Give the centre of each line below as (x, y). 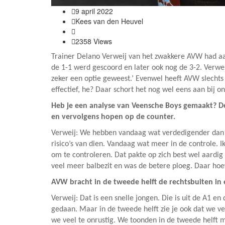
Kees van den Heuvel (109, 21)
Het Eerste (92, 31)
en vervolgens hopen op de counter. (113, 117)
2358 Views (94, 41)
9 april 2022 (94, 11)
